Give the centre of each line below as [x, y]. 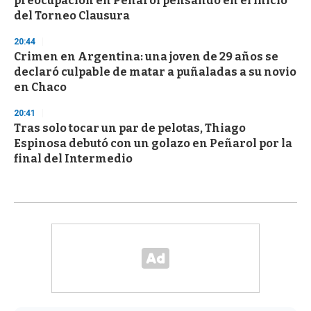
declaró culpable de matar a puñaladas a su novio [155, 72]
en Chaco [40, 87]
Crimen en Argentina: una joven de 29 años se [146, 57]
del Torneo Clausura [72, 16]
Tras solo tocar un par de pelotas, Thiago [130, 128]
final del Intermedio [73, 159]
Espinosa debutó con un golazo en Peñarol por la [153, 144]
